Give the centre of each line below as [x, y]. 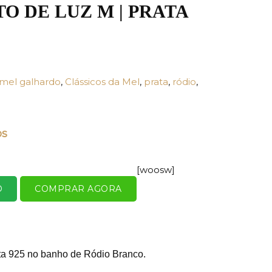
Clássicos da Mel [102, 81]
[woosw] [155, 169]
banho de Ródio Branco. [92, 254]
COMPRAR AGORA [78, 189]
